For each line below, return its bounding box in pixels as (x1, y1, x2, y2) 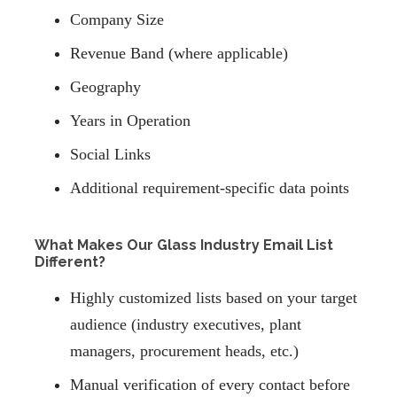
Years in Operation (70, 112, 191, 130)
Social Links (70, 145, 151, 164)
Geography (70, 78, 141, 97)
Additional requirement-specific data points (70, 179, 349, 198)
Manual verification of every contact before (70, 376, 350, 394)
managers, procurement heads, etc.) (70, 342, 299, 361)
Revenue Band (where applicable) (70, 44, 288, 63)
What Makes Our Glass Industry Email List (35, 237, 333, 254)
